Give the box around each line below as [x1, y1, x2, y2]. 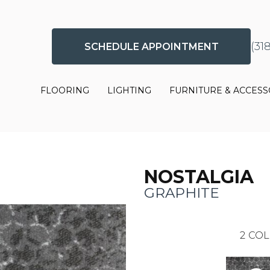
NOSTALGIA [144, 165, 254, 188]
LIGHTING [107, 85, 152, 96]
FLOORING [40, 85, 90, 96]
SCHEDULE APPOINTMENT [84, 40, 219, 52]
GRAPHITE [144, 184, 219, 201]
